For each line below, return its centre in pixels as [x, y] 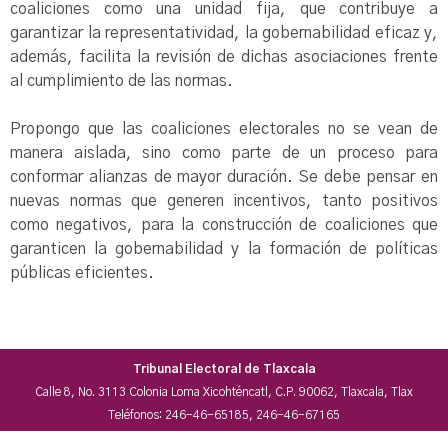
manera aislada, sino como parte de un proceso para [224, 153]
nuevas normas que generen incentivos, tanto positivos [224, 201]
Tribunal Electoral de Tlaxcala [224, 369]
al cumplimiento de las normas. [121, 81]
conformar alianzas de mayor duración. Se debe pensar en [224, 177]
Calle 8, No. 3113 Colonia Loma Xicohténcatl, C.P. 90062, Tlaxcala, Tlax [224, 392]
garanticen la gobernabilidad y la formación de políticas [224, 249]
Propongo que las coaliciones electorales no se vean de [224, 129]
